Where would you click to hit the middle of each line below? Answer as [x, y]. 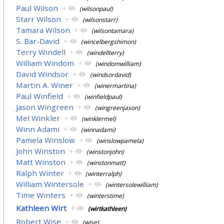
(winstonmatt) [106, 162]
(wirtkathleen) [107, 209]
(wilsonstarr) [100, 19]
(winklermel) [99, 118]
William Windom [45, 63]
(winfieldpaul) [103, 96]
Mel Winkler [38, 118]
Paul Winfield [40, 96]
